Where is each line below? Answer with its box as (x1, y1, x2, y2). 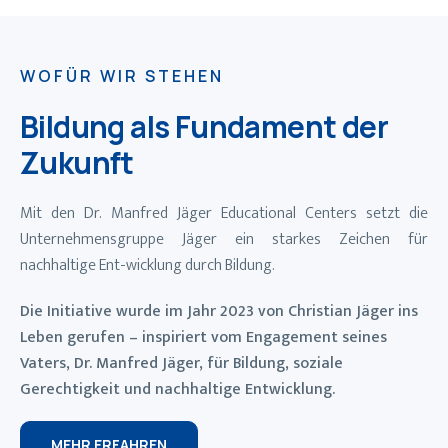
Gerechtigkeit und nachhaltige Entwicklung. (20, 376, 335, 404)
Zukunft (20, 142, 134, 184)
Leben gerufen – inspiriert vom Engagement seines (20, 324, 387, 352)
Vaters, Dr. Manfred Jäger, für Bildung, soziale (20, 350, 343, 378)
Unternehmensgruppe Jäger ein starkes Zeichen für (20, 226, 428, 254)
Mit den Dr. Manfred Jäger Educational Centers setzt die (20, 200, 428, 228)
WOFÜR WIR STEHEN (20, 65, 224, 88)
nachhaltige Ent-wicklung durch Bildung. (20, 252, 275, 280)
